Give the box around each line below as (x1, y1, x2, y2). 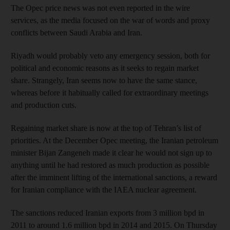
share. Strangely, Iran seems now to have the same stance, (11, 75, 197, 85)
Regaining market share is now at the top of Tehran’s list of (11, 123, 201, 132)
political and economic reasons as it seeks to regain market (11, 63, 199, 72)
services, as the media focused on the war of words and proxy (11, 15, 210, 25)
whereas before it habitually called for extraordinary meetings (11, 88, 208, 97)
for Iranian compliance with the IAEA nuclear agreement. (11, 185, 197, 194)
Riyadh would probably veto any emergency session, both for (11, 51, 210, 60)
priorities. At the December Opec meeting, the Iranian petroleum (11, 136, 218, 145)
